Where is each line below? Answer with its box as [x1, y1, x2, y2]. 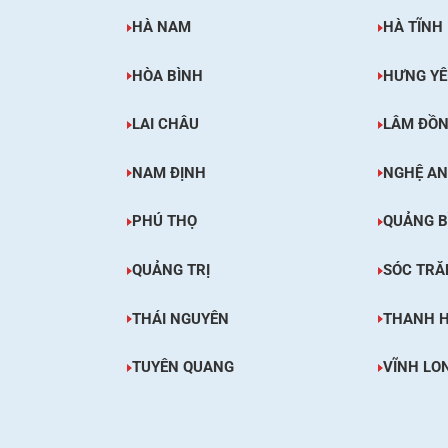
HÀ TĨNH [382, 18, 443, 37]
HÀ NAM [131, 18, 191, 37]
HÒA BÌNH [131, 66, 203, 85]
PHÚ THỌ [131, 212, 197, 231]
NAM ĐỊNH [131, 163, 206, 182]
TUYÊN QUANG [131, 358, 234, 377]
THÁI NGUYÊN [131, 309, 229, 328]
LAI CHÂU [131, 115, 199, 134]
